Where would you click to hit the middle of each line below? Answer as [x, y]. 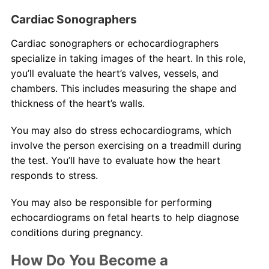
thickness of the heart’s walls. [77, 104]
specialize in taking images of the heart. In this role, [128, 59]
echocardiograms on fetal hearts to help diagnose [125, 218]
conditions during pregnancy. [77, 233]
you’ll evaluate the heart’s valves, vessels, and [114, 74]
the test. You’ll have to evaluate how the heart [115, 161]
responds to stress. [54, 176]
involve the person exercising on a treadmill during [126, 146]
